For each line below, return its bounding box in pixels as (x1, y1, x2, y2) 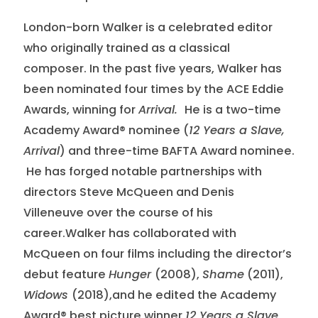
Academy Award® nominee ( (23, 121, 189, 138)
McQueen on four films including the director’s (23, 245, 292, 262)
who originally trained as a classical (23, 39, 230, 56)
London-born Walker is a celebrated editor (23, 18, 273, 35)
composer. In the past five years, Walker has (23, 60, 282, 77)
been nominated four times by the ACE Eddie (23, 80, 284, 97)
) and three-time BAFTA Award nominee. (59, 142, 295, 159)
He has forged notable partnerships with (23, 163, 262, 180)
